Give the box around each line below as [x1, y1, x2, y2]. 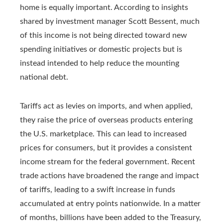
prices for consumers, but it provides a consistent [20, 143, 192, 152]
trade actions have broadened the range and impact [20, 171, 199, 180]
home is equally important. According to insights [20, 3, 188, 11]
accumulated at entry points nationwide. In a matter [20, 199, 201, 208]
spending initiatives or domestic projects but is [20, 45, 182, 53]
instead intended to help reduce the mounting [20, 59, 179, 67]
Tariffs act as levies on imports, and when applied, [20, 102, 193, 110]
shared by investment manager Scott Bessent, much [20, 17, 200, 25]
